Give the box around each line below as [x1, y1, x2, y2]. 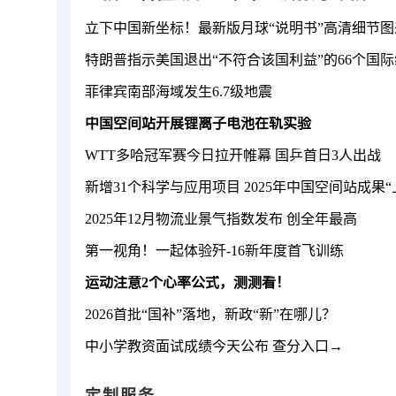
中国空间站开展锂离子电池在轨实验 [85, 115, 311, 131]
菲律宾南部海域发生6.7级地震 [85, 83, 272, 99]
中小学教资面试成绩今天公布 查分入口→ [85, 338, 343, 354]
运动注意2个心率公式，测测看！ [85, 274, 290, 290]
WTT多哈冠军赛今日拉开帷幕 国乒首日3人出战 [85, 147, 381, 163]
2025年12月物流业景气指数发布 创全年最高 [85, 210, 357, 226]
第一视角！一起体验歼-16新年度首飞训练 [85, 242, 344, 258]
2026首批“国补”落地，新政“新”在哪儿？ [85, 306, 336, 322]
